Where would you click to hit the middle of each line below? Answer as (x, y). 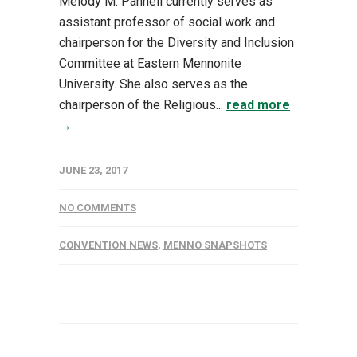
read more (258, 105)
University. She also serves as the (153, 84)
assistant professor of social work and (167, 22)
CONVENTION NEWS (108, 245)
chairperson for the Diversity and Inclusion (177, 43)
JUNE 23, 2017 (93, 171)
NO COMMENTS (98, 208)
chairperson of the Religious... (143, 105)
